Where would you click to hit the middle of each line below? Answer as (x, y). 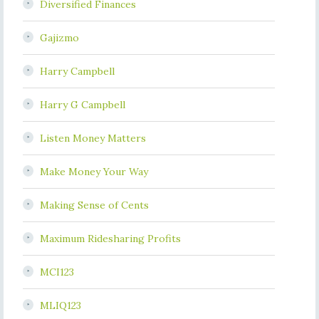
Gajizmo (59, 38)
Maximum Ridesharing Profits (110, 239)
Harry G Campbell (82, 105)
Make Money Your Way (94, 172)
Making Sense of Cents (94, 205)
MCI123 (57, 272)
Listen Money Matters (93, 138)
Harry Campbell (77, 71)
